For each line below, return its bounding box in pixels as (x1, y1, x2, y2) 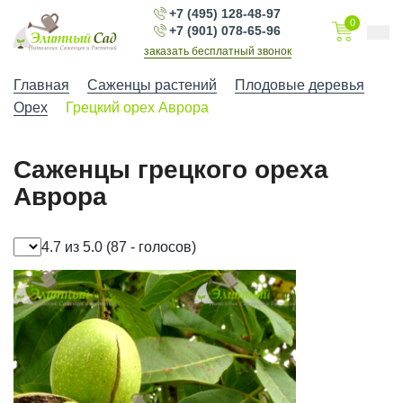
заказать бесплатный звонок (143, 44, 291, 58)
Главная (13, 77, 69, 93)
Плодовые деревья (235, 77, 364, 93)
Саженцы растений (87, 77, 217, 93)
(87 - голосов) (103, 238, 196, 255)
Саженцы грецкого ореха (13, 155, 328, 184)
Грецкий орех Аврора (66, 100, 209, 115)
